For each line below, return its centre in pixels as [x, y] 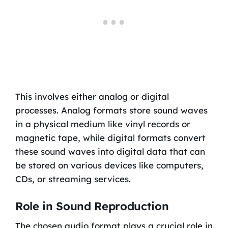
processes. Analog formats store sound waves [111, 110]
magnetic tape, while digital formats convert [110, 137]
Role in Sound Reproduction [92, 206]
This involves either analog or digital [92, 96]
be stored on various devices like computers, [109, 165]
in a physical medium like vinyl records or [103, 124]
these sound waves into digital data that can [110, 151]
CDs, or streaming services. [73, 179]
